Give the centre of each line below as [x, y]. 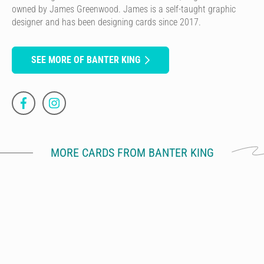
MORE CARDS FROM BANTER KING [132, 152]
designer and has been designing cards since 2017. [106, 22]
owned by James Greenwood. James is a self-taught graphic [124, 9]
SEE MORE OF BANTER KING [86, 60]
